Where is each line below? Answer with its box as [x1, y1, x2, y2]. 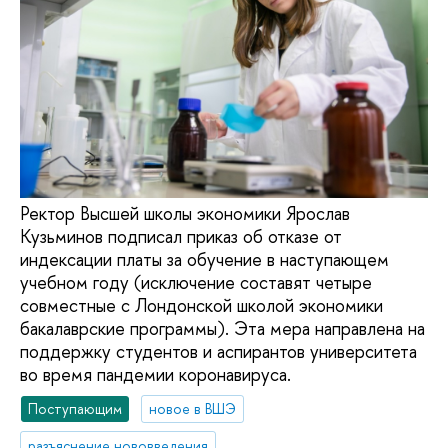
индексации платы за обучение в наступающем [20, 247, 389, 273]
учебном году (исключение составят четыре [20, 270, 372, 296]
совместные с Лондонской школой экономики [20, 293, 383, 319]
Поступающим [28, 398, 123, 418]
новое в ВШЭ [149, 398, 237, 418]
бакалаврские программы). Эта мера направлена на [20, 316, 425, 342]
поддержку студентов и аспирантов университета [20, 339, 417, 365]
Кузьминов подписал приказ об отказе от [20, 224, 342, 250]
